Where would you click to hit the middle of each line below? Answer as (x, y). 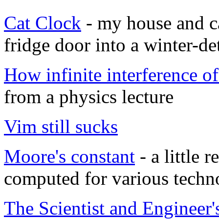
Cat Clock (43, 23)
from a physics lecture (89, 97)
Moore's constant (69, 156)
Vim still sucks (61, 127)
